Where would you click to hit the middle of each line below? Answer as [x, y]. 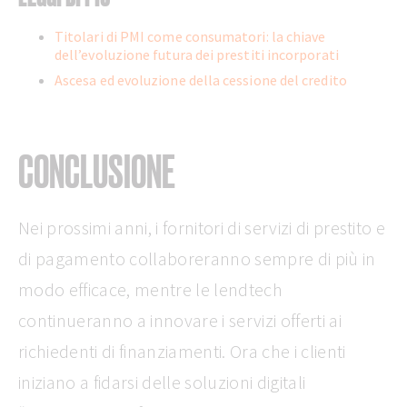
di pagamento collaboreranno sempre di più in [197, 259]
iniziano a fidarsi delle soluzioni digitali [162, 382]
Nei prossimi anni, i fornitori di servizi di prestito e [202, 228]
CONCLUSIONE [97, 172]
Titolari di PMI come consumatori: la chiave [190, 36]
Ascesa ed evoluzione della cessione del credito [201, 79]
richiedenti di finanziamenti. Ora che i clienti [182, 352]
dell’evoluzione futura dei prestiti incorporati [198, 54]
